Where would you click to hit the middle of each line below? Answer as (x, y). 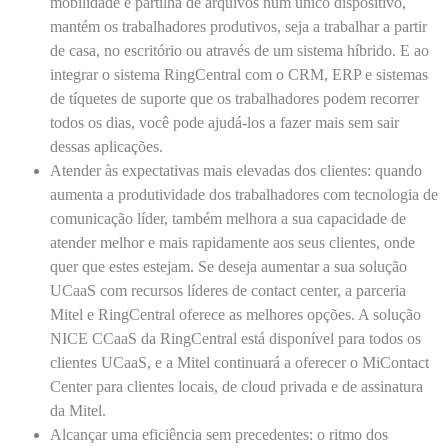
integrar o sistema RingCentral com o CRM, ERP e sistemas (239, 74)
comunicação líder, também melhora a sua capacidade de (228, 218)
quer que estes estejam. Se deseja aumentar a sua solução (228, 266)
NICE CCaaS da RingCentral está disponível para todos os (235, 338)
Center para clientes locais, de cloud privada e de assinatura (236, 386)
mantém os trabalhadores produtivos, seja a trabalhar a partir (240, 26)
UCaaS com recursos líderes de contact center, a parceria (228, 290)
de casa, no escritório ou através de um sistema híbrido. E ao (239, 50)
